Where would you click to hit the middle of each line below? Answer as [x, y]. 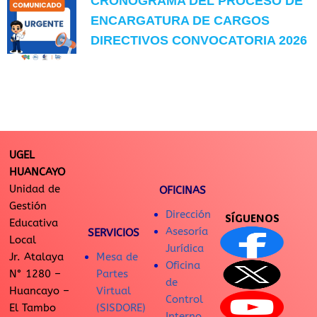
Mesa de [117, 257]
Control [184, 300]
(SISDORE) [121, 308]
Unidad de [35, 189]
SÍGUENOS [252, 218]
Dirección [188, 215]
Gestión [28, 206]
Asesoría [187, 232]
